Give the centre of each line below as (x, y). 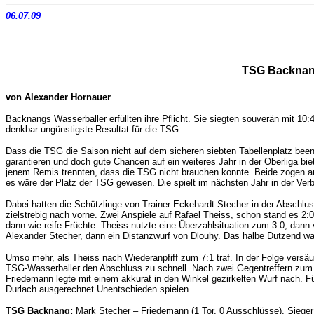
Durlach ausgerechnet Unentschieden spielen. (98, 289)
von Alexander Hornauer (58, 97)
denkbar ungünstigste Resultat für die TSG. (94, 130)
